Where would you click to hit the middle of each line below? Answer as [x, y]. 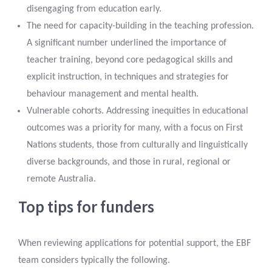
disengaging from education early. [94, 9]
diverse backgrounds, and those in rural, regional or [128, 162]
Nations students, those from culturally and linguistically [137, 145]
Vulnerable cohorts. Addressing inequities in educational [137, 111]
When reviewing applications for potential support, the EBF [134, 244]
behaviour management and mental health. [112, 94]
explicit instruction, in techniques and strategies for [127, 77]
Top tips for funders [89, 207]
